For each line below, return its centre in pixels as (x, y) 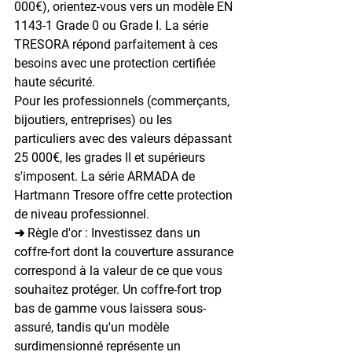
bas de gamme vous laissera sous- (110, 308)
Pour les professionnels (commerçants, (123, 101)
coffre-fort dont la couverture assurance (125, 251)
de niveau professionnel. (82, 214)
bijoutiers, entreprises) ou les (95, 119)
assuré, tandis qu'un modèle (93, 327)
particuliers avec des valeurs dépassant (125, 138)
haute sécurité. (55, 82)
